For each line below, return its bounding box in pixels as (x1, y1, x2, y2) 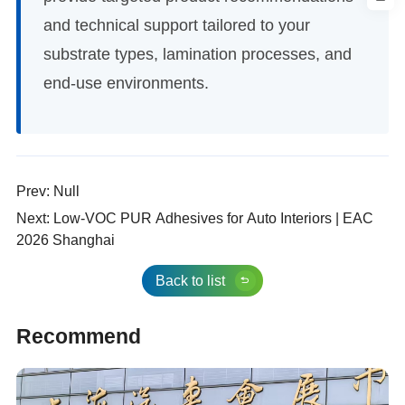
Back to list (155, 273, 225, 288)
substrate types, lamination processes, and (42, 45, 352, 64)
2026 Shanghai (15, 232, 115, 249)
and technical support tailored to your (42, 16, 310, 35)
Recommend (15, 324, 141, 348)
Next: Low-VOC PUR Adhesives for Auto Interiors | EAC (15, 211, 373, 227)
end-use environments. (42, 74, 209, 93)
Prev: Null (15, 184, 80, 200)
